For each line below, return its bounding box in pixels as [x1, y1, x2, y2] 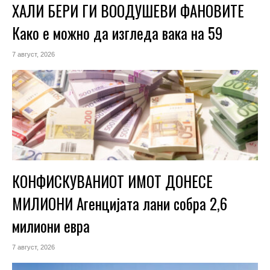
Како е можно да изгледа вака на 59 [12, 21, 222, 44]
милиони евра [12, 214, 90, 237]
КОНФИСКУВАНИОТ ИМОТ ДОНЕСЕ [12, 169, 213, 192]
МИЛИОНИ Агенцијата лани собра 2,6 [12, 192, 227, 215]
